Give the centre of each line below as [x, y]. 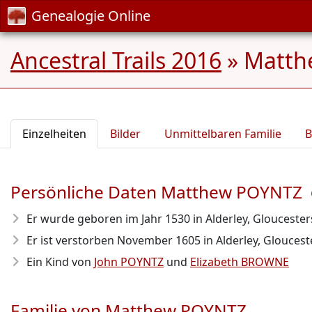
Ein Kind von [60, 262]
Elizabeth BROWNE [240, 262]
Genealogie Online [91, 16]
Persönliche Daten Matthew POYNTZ [156, 192]
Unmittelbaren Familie [223, 134]
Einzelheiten [54, 134]
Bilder [125, 134]
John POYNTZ [129, 262]
